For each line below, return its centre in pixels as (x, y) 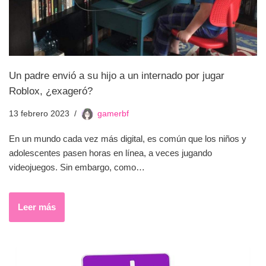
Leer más (37, 207)
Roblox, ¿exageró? (51, 91)
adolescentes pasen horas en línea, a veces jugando (110, 153)
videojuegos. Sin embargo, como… (78, 167)
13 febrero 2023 (39, 114)
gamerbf (113, 114)
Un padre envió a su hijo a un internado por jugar (117, 76)
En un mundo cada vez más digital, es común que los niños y (128, 139)
